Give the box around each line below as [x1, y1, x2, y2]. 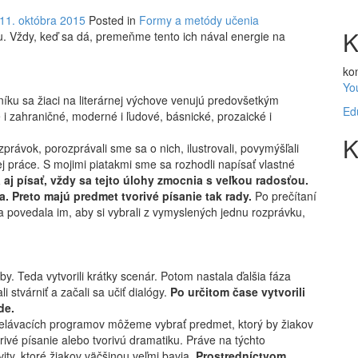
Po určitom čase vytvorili [170, 284, 305, 300]
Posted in [89, 12, 139, 29]
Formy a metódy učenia [139, 12, 259, 29]
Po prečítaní [252, 188, 316, 205]
